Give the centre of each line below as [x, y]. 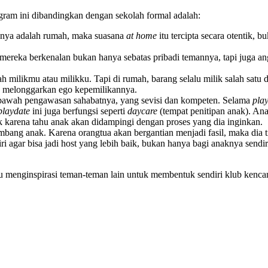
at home [141, 36]
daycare [142, 111]
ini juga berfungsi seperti [79, 111]
